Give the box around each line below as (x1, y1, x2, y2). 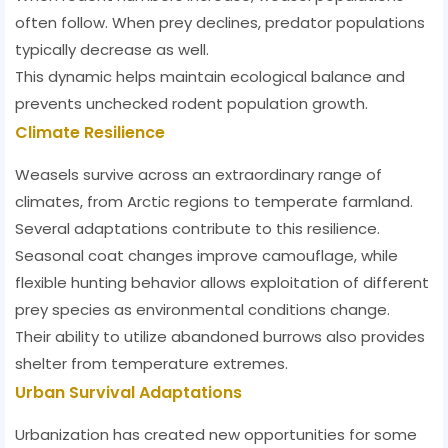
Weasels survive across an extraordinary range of (15, 164, 382, 186)
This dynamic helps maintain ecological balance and (15, 66, 405, 88)
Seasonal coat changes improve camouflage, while (15, 245, 398, 267)
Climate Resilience (15, 121, 165, 145)
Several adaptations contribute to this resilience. (15, 218, 380, 240)
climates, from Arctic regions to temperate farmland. (15, 191, 413, 213)
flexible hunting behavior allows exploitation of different (15, 272, 429, 294)
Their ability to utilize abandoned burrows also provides (15, 326, 425, 348)
